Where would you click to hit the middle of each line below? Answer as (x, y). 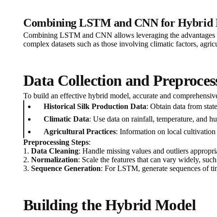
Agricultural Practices (80, 132)
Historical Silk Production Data (95, 107)
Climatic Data (66, 119)
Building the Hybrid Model (109, 205)
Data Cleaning (55, 151)
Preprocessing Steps (56, 142)
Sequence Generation (66, 169)
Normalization (54, 160)
